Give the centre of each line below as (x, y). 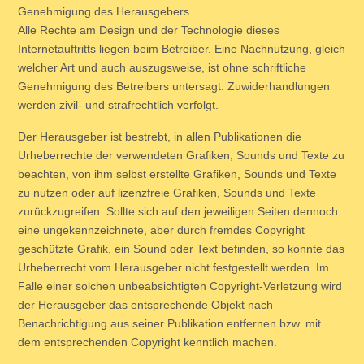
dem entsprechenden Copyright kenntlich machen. (147, 342)
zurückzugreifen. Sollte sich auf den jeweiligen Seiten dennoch (178, 211)
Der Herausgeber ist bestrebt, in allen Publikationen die (160, 136)
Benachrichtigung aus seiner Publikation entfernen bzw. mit (169, 323)
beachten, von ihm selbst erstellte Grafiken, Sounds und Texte (177, 174)
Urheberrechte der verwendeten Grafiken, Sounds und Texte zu (181, 155)
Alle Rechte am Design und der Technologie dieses (149, 30)
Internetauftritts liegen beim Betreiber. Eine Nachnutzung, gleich (182, 49)
